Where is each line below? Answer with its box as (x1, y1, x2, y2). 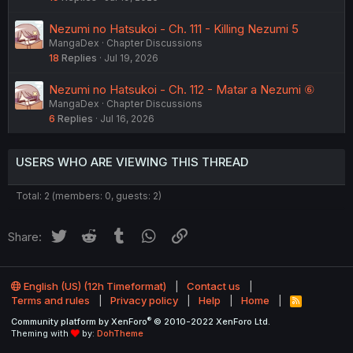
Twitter (68, 226, 106, 242)
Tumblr (128, 226, 166, 242)
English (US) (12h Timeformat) (21, 280, 166, 293)
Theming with (11, 328, 71, 339)
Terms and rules (11, 294, 90, 307)
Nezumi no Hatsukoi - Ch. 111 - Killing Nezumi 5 (49, 20, 299, 36)
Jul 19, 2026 (104, 51, 158, 64)
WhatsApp (158, 226, 216, 242)
